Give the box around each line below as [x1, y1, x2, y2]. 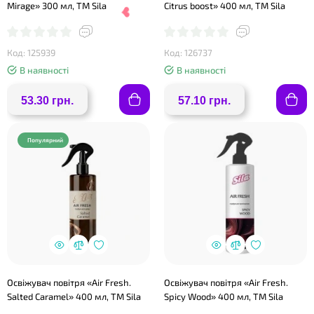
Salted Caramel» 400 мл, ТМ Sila [7, 291, 141, 302]
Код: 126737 [164, 47, 212, 58]
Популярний [27, 137, 63, 144]
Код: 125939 [7, 47, 55, 58]
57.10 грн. [178, 95, 231, 107]
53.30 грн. [21, 95, 74, 107]
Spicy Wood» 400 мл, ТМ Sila [164, 291, 283, 302]
